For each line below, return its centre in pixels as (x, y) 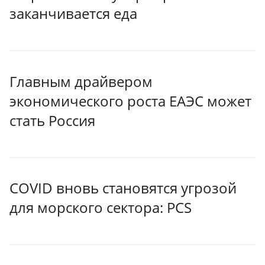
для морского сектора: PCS (101, 208)
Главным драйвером (81, 81)
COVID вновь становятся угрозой (123, 188)
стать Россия (52, 120)
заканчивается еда (73, 14)
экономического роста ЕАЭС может (130, 101)
